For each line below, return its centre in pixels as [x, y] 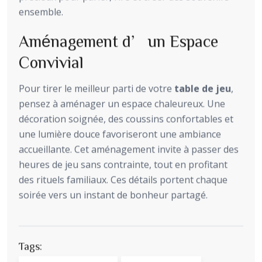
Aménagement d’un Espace [118, 40]
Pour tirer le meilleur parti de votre [96, 88]
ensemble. [41, 11]
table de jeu [203, 88]
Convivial [51, 61]
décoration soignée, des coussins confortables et [126, 118]
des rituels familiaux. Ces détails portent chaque [123, 179]
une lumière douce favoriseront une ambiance [120, 134]
